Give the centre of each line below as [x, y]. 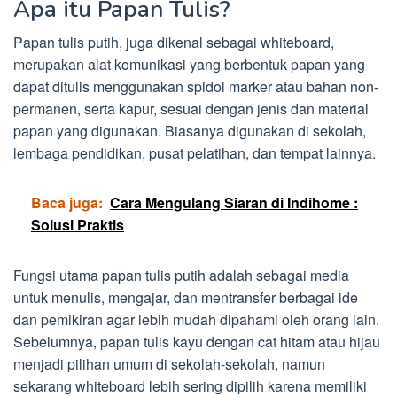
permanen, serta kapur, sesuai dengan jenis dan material [191, 108]
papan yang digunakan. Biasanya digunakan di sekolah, [190, 130]
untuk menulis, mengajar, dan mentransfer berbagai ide [186, 297]
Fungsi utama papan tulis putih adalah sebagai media [181, 275]
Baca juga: [67, 202]
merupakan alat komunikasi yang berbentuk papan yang [189, 64]
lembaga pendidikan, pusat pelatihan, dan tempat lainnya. [195, 152]
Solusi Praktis [78, 224]
